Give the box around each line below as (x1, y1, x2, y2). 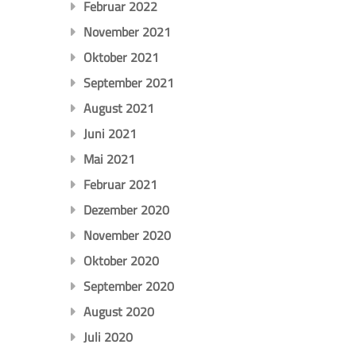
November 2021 (83, 22, 171, 42)
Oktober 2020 (83, 251, 159, 271)
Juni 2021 (83, 124, 137, 144)
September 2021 (83, 73, 174, 93)
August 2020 (83, 302, 154, 322)
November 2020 (83, 226, 171, 246)
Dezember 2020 (83, 200, 169, 220)
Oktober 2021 (83, 48, 159, 68)
